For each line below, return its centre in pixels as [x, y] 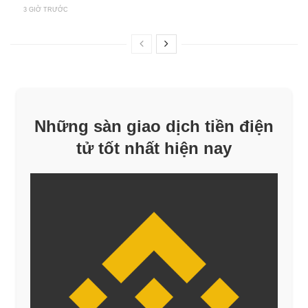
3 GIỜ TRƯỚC [46, 10]
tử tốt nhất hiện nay [154, 148]
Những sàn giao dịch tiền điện [154, 126]
